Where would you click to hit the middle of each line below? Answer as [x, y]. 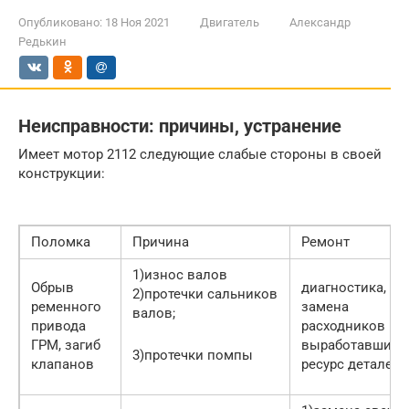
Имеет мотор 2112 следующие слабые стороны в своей [200, 154]
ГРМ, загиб [66, 345]
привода [58, 325]
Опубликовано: [60, 22]
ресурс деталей [351, 364]
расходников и [349, 325]
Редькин [42, 42]
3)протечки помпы [193, 355]
